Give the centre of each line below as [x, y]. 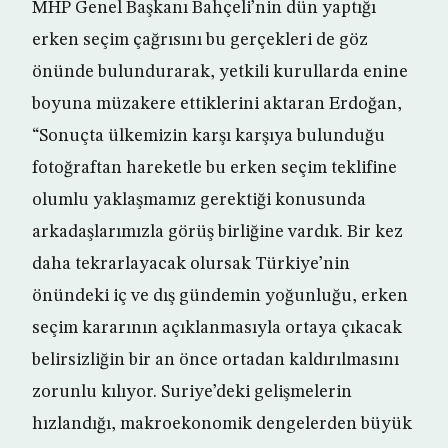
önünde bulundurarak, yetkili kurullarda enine [220, 72]
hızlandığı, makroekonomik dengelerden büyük [222, 424]
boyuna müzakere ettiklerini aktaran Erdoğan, [217, 104]
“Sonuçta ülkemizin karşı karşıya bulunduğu [208, 136]
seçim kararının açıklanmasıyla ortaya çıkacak [217, 328]
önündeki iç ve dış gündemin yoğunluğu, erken [220, 296]
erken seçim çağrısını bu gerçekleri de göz [200, 40]
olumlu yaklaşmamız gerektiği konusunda [199, 200]
